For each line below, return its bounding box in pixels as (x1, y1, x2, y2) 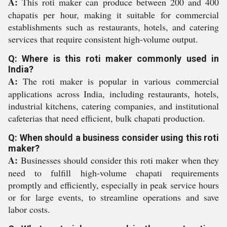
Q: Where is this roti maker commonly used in (8, 53, 219, 64)
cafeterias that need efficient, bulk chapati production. (8, 112, 205, 124)
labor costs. (8, 203, 50, 215)
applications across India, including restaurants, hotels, (8, 88, 219, 100)
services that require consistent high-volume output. (8, 33, 198, 45)
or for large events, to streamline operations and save (8, 191, 219, 203)
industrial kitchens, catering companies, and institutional (8, 100, 219, 112)
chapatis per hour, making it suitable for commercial (8, 9, 219, 21)
